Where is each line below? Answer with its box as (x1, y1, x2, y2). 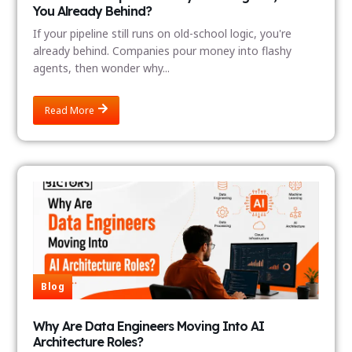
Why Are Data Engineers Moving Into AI (33, 317, 265, 334)
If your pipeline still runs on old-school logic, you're (33, 26, 292, 42)
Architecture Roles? (33, 333, 144, 350)
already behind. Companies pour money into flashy (33, 43, 292, 59)
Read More (45, 103, 95, 117)
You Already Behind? (33, 3, 152, 20)
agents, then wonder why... (33, 60, 170, 76)
